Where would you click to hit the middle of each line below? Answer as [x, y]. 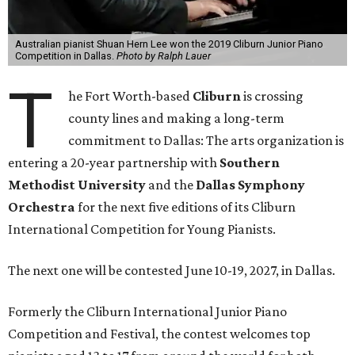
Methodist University [77, 185]
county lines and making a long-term [177, 118]
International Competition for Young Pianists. [142, 229]
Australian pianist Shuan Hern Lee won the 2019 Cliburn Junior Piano [169, 44]
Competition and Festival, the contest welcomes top [159, 334]
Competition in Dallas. [65, 56]
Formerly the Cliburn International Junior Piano [147, 312]
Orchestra [42, 207]
